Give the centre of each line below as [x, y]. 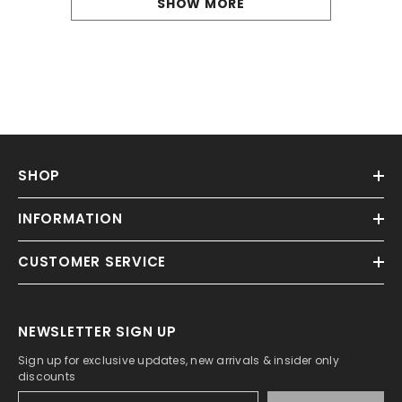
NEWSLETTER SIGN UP [97, 331]
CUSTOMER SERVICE [92, 261]
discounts [47, 376]
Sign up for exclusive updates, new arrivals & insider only [179, 360]
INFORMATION [70, 218]
